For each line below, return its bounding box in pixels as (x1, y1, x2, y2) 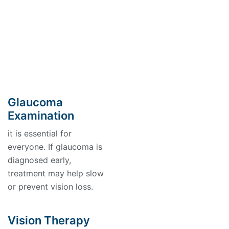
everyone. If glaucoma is (8, 142, 103, 152)
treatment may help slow (8, 168, 104, 178)
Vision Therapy (8, 214, 90, 227)
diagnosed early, (8, 155, 72, 165)
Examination (8, 109, 75, 122)
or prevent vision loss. (8, 181, 94, 192)
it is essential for (8, 128, 72, 139)
